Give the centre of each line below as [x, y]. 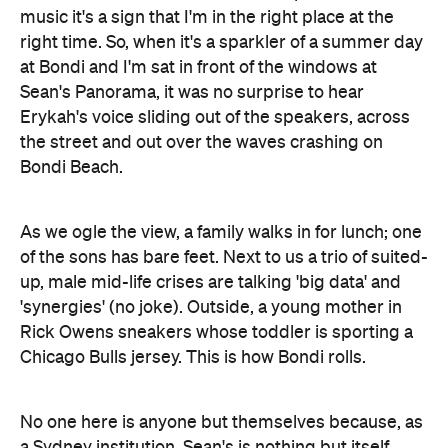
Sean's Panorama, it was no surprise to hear [192, 92]
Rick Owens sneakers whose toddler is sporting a [216, 332]
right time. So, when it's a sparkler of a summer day [221, 42]
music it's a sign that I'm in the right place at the [207, 17]
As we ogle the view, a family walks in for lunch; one [221, 232]
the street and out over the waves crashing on [201, 142]
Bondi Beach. [71, 167]
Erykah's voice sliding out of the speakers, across [215, 117]
